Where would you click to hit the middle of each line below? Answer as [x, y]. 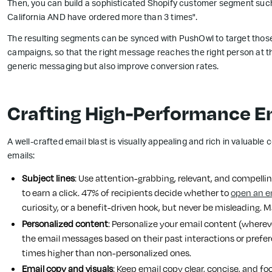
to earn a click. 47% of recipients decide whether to [127, 193]
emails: [21, 157]
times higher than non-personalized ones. [108, 253]
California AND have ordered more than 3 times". [104, 19]
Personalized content [65, 223]
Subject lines [49, 178]
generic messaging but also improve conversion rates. [113, 68]
